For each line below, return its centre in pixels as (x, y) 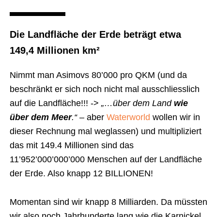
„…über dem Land (138, 103)
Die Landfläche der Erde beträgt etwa (95, 35)
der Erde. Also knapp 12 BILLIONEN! (81, 174)
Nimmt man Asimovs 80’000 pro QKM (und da (98, 75)
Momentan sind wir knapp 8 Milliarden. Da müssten (108, 202)
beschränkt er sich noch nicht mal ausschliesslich (105, 89)
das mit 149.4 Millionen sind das (72, 146)
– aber (93, 117)
